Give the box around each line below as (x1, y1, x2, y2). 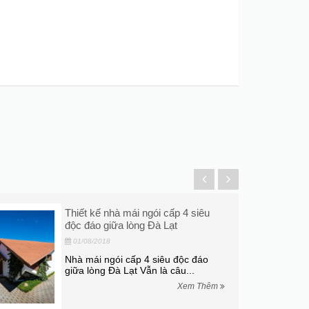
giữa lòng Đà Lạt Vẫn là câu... (65, 265, 195, 276)
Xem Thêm (177, 281, 221, 291)
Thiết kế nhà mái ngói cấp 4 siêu (65, 207, 210, 219)
